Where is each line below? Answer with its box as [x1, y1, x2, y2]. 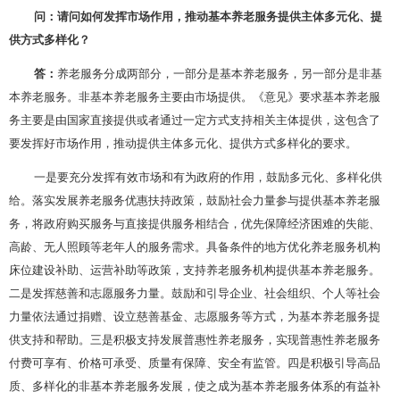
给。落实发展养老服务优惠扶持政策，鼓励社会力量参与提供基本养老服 [9, 191, 380, 208]
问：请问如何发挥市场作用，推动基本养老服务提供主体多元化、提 [34, 7, 382, 24]
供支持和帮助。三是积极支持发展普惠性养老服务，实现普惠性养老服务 [9, 330, 380, 347]
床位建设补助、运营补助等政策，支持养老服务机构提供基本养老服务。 [9, 261, 380, 278]
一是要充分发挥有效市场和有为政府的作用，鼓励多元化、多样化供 [34, 168, 382, 185]
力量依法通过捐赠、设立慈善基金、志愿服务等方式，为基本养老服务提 [9, 307, 380, 324]
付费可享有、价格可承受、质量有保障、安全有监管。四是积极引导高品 [9, 354, 380, 371]
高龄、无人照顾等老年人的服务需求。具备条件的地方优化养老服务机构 [9, 237, 380, 254]
